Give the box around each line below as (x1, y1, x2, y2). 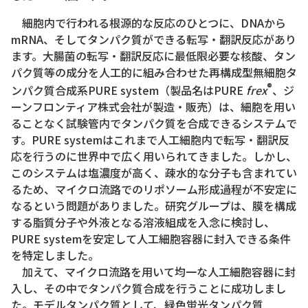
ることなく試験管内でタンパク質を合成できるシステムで (11, 115, 297, 132)
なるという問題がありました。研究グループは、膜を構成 (11, 197, 296, 214)
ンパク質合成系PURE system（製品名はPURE (11, 82, 243, 99)
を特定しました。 (11, 247, 99, 264)
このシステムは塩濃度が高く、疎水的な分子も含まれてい (11, 164, 297, 181)
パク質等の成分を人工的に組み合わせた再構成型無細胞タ (11, 63, 297, 80)
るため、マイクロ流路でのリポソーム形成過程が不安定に (11, 181, 297, 198)
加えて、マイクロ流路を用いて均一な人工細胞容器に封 (11, 263, 296, 280)
